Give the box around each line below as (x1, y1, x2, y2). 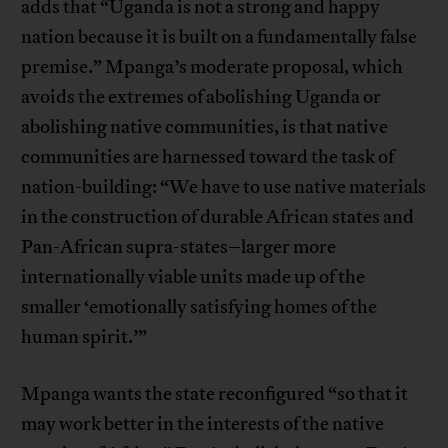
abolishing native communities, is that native (21, 115, 389, 139)
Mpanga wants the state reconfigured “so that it (21, 382, 409, 406)
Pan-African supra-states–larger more (21, 235, 337, 259)
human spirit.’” (21, 325, 148, 349)
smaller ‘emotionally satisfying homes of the (21, 295, 378, 319)
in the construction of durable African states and (21, 205, 415, 229)
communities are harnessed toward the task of (21, 145, 395, 169)
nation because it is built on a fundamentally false (21, 25, 418, 49)
